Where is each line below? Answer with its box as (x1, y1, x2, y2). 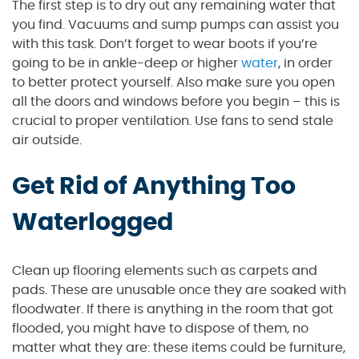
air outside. (12, 133, 82, 147)
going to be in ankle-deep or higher (12, 56, 241, 70)
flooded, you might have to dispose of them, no (12, 322, 309, 336)
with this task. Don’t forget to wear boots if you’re (12, 37, 317, 50)
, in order (278, 56, 333, 70)
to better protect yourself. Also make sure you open (12, 75, 335, 89)
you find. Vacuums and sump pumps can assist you (12, 18, 339, 31)
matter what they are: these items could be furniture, (12, 341, 345, 355)
